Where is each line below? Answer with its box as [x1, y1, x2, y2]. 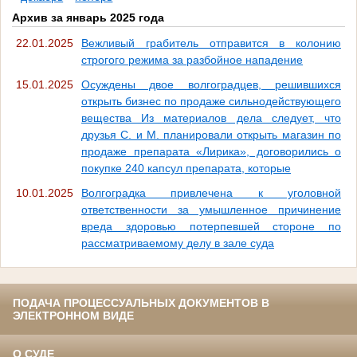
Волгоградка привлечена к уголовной [81, 186, 341, 199]
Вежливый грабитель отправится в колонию [81, 36, 341, 49]
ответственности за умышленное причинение [81, 202, 341, 216]
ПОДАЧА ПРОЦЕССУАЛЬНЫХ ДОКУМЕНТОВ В [13, 296, 269, 309]
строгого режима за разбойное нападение [81, 53, 303, 66]
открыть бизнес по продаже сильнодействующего [81, 94, 341, 108]
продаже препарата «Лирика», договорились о [81, 144, 341, 158]
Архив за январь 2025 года [12, 11, 164, 25]
